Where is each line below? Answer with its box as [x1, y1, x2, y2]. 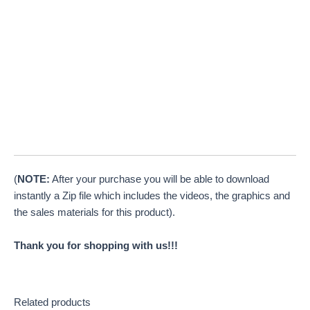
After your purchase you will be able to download [50, 174, 269, 185]
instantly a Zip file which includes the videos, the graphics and [14, 190, 290, 202]
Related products [14, 297, 91, 308]
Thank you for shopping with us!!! [14, 239, 178, 251]
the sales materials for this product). [14, 207, 175, 219]
